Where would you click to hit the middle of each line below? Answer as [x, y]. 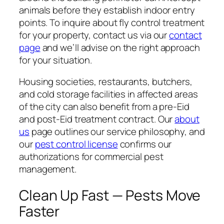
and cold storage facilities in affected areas [108, 94]
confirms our [145, 144]
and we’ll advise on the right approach [120, 47]
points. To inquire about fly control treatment [112, 22]
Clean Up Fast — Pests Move [110, 195]
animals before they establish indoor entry [107, 10]
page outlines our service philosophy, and [117, 132]
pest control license [76, 144]
